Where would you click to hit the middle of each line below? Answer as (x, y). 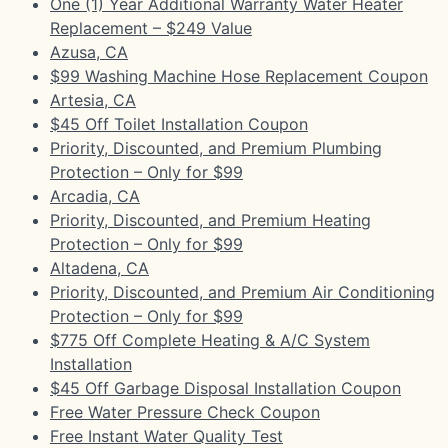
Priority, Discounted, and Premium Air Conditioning (242, 291)
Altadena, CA (99, 267)
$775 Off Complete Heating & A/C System (210, 339)
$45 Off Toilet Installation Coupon (179, 123)
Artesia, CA (93, 99)
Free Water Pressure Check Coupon (185, 411)
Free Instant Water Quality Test (166, 435)
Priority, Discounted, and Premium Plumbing (216, 147)
